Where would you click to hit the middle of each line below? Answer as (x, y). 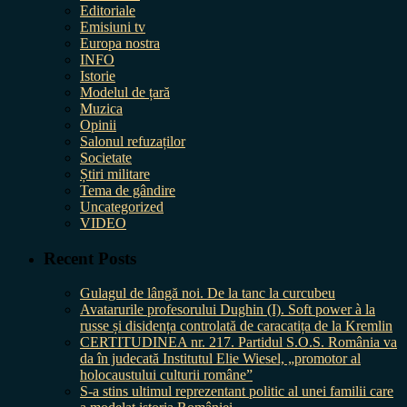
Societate (106, 157)
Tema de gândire (128, 190)
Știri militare (115, 174)
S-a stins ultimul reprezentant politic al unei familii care (237, 392)
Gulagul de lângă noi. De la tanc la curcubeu (208, 293)
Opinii (98, 124)
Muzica (101, 108)
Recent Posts (90, 258)
